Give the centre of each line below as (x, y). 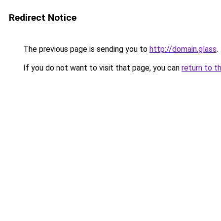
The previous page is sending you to (85, 49)
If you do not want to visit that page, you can (101, 68)
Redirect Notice (43, 18)
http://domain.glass (183, 49)
